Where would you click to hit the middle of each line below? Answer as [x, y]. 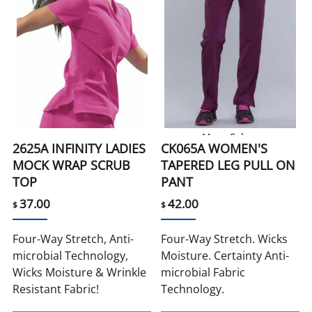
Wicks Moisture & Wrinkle [80, 273]
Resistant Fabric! [56, 289]
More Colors [230, 137]
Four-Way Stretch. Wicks [224, 239]
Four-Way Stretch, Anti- [73, 239]
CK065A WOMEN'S [214, 149]
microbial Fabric [203, 273]
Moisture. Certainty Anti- [225, 256]
